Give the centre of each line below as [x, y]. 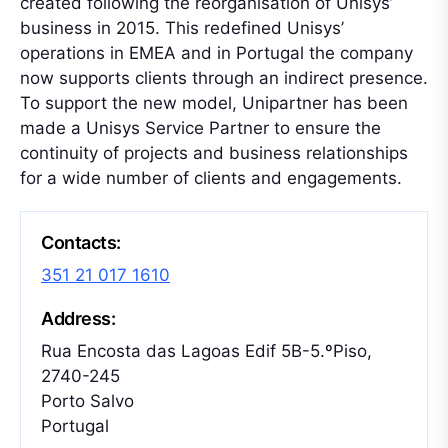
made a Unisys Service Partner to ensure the [200, 128]
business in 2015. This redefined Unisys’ [182, 28]
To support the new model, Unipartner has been [214, 103]
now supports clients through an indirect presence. [224, 78]
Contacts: [81, 242]
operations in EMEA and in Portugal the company [216, 53]
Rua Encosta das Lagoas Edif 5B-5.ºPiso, [206, 351]
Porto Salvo [87, 401]
